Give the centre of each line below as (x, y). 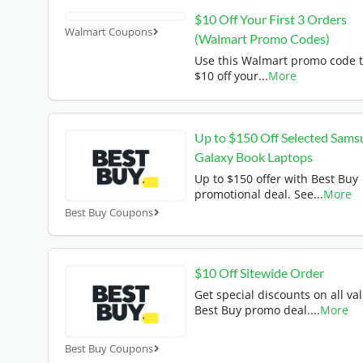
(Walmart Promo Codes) (262, 39)
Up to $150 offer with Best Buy (276, 179)
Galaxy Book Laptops (254, 157)
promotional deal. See (254, 194)
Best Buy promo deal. (252, 310)
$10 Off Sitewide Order (259, 273)
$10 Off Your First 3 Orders (271, 19)
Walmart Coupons (109, 32)
